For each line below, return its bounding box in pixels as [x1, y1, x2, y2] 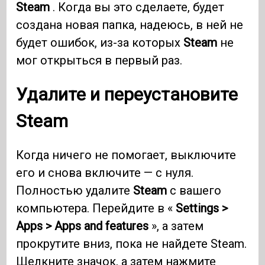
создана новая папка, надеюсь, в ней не [16, 18, 244, 33]
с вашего [167, 183, 222, 198]
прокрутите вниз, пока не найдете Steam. [16, 237, 247, 251]
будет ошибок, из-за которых [16, 35, 184, 50]
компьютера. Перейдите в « [16, 201, 176, 216]
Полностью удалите [16, 183, 134, 198]
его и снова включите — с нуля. [16, 166, 194, 180]
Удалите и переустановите [16, 84, 238, 105]
